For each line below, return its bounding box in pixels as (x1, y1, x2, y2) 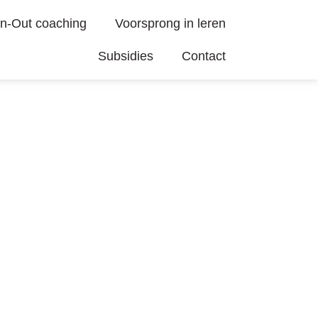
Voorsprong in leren (114, 16, 226, 31)
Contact (181, 49, 226, 63)
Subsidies (97, 49, 153, 63)
